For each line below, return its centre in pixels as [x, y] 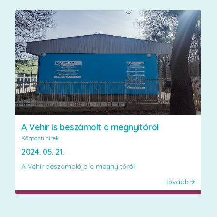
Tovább [177, 182]
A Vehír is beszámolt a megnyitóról [90, 127]
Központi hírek [40, 138]
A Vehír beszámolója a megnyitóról [78, 166]
